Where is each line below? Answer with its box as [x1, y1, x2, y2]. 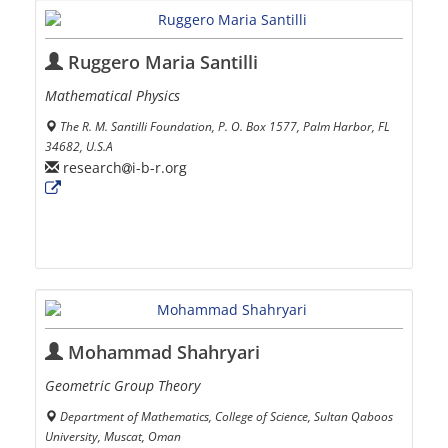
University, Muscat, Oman [45, 428, 181, 445]
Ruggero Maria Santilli [63, 50, 258, 75]
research [59, 157, 122, 177]
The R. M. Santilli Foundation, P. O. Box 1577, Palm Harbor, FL [60, 118, 390, 135]
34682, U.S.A [45, 138, 113, 155]
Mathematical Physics [45, 86, 180, 106]
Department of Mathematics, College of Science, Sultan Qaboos [60, 408, 393, 425]
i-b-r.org [132, 157, 187, 177]
